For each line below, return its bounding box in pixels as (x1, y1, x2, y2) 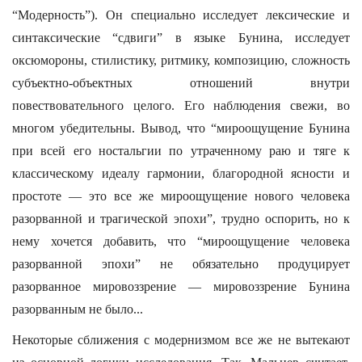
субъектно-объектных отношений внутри (12, 76, 350, 90)
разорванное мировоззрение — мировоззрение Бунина (12, 280, 350, 293)
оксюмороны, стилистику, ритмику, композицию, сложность (12, 53, 350, 67)
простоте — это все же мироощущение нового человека (12, 189, 350, 203)
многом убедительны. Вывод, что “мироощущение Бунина (12, 121, 350, 135)
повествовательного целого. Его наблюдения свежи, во (12, 99, 350, 112)
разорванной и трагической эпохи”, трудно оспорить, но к (12, 212, 350, 225)
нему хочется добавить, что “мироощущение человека (12, 234, 350, 248)
